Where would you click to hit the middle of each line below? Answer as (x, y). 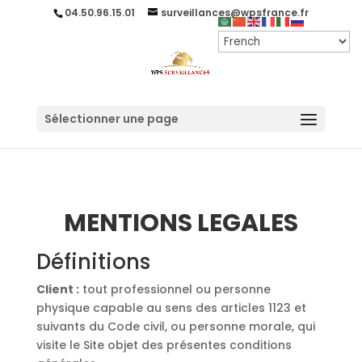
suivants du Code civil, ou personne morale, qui (175, 326)
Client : (57, 289)
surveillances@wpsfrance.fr (234, 13)
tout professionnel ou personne (175, 289)
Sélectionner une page (111, 119)
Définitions (93, 262)
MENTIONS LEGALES (181, 223)
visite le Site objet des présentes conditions (164, 345)
